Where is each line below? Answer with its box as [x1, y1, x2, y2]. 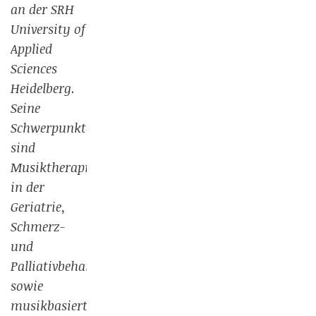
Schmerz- [11, 218, 66, 235]
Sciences [11, 60, 57, 77]
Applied [11, 40, 52, 57]
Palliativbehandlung [11, 257, 126, 274]
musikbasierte [11, 297, 93, 314]
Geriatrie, [11, 198, 66, 215]
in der [11, 178, 44, 195]
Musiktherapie [11, 159, 95, 176]
